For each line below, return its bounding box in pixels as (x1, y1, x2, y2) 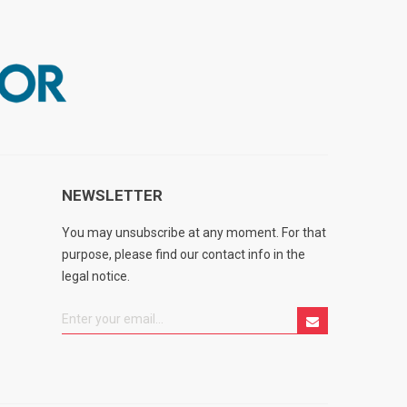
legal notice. (62, 268, 131, 283)
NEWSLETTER (62, 185, 164, 204)
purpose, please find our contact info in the (62, 246, 306, 262)
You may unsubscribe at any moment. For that (62, 224, 327, 240)
